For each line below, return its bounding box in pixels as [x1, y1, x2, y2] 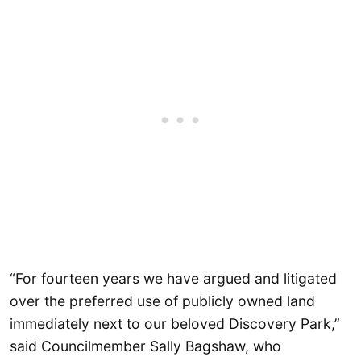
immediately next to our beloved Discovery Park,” [10, 315, 340, 333]
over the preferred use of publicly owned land [10, 293, 315, 310]
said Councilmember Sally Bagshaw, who [10, 338, 281, 355]
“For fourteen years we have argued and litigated [10, 270, 337, 288]
